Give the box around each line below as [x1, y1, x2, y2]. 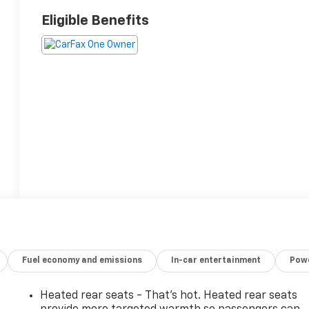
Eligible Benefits [41, 13, 150, 28]
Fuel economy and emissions [22, 256, 143, 265]
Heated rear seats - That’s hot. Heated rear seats [40, 290, 298, 301]
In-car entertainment [171, 256, 261, 265]
